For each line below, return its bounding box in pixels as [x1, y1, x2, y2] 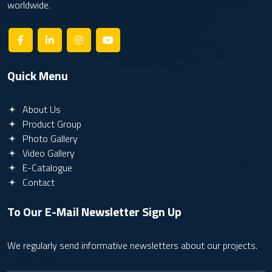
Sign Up [142, 202, 182, 221]
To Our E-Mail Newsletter [7, 202, 142, 221]
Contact [20, 175, 55, 189]
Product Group [20, 117, 81, 131]
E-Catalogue [20, 160, 72, 175]
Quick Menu [7, 66, 68, 85]
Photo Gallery [20, 131, 78, 146]
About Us [20, 102, 61, 117]
